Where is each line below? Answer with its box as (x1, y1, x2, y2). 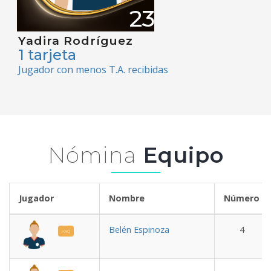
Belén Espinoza (109, 224, 169, 236)
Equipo (136, 142, 224, 169)
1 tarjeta (18, 46, 76, 64)
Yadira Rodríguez (18, 33, 133, 48)
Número (224, 192, 260, 204)
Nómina (47, 142, 137, 169)
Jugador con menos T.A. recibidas (18, 63, 168, 77)
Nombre (109, 192, 205, 204)
